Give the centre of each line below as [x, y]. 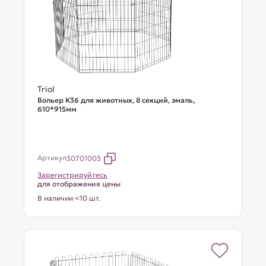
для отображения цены [79, 184]
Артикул [52, 158]
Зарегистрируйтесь [73, 175]
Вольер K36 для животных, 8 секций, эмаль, [116, 100]
